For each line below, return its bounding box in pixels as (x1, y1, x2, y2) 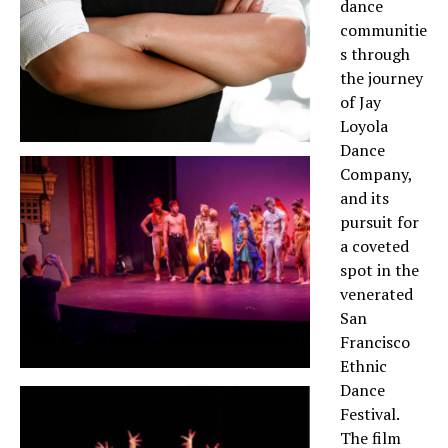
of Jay (340, 91, 381, 114)
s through (340, 43, 410, 66)
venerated (340, 283, 413, 306)
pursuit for (340, 211, 419, 234)
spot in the (340, 259, 419, 282)
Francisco (340, 331, 410, 354)
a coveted (340, 235, 409, 258)
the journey (340, 67, 423, 90)
